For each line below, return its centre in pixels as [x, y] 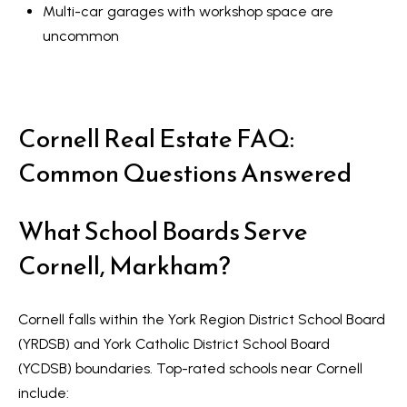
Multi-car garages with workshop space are [188, 12]
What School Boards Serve [163, 231]
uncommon [80, 36]
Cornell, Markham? [124, 266]
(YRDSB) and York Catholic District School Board [174, 344]
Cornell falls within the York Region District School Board [202, 320]
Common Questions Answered [185, 172]
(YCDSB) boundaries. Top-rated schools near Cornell [190, 369]
